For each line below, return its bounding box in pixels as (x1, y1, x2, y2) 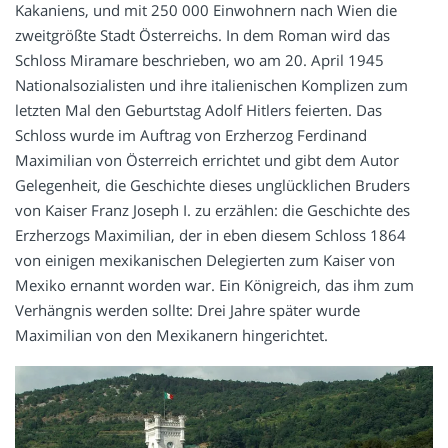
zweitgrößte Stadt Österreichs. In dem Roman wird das (15, 25, 390, 46)
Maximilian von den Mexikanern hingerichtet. (15, 325, 328, 346)
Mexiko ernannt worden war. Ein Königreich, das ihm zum (15, 275, 414, 296)
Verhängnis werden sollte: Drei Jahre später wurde (15, 300, 360, 321)
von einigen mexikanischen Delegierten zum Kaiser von (15, 250, 395, 271)
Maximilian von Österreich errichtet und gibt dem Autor (15, 150, 399, 171)
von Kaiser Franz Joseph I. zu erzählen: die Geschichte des (15, 200, 410, 221)
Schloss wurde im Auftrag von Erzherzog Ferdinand (15, 125, 367, 146)
